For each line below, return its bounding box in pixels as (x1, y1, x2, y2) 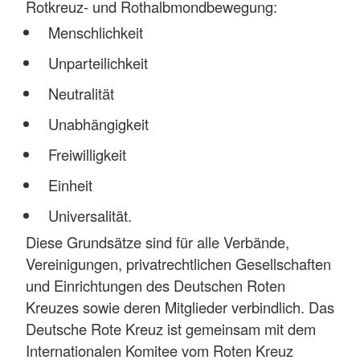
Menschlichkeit (47, 22, 143, 43)
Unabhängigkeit (47, 113, 149, 135)
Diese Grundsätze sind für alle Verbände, (26, 231, 289, 252)
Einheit (47, 174, 92, 196)
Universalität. (47, 205, 132, 227)
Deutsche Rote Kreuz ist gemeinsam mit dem (26, 317, 316, 339)
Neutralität (47, 83, 114, 104)
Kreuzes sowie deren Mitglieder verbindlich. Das (26, 296, 334, 317)
